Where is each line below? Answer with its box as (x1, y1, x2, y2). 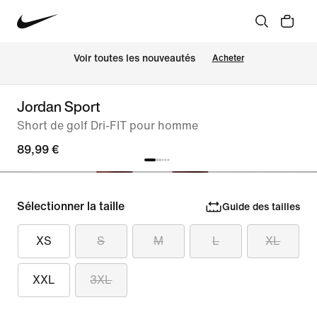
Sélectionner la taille (17, 200, 125, 212)
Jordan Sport (17, 96, 100, 117)
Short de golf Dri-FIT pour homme (17, 120, 198, 132)
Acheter (212, 53, 244, 63)
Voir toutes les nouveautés (73, 53, 195, 64)
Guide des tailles (221, 201, 300, 212)
